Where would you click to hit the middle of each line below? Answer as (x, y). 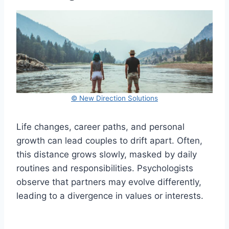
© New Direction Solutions (114, 98)
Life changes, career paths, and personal (100, 127)
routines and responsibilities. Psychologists (105, 168)
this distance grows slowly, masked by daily (107, 154)
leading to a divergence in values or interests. (110, 196)
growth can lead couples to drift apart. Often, (109, 140)
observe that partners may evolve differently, (109, 182)
